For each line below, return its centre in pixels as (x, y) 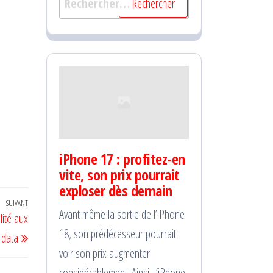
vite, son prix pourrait (119, 174)
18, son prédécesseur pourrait (118, 233)
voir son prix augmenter (105, 253)
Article (39, 206)
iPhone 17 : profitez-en (122, 158)
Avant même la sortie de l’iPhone (122, 214)
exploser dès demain (116, 190)
